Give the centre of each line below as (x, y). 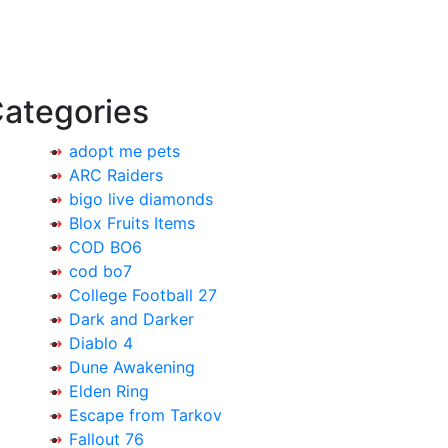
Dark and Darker (131, 319)
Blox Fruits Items (132, 223)
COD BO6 (105, 247)
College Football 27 (143, 295)
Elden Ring (109, 391)
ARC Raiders (116, 175)
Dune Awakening (132, 367)
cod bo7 (100, 271)
